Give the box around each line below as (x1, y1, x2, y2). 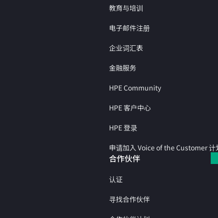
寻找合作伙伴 (109, 194, 150, 204)
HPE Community (109, 83, 161, 92)
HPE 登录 (109, 123, 137, 132)
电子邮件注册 (109, 23, 150, 33)
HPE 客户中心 (109, 103, 151, 112)
